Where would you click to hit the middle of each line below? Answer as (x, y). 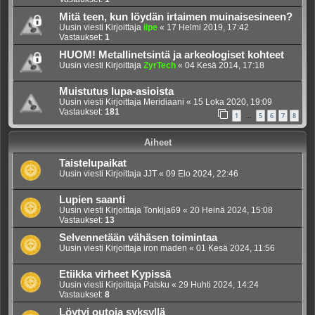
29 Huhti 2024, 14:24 (219, 284)
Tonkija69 (162, 210)
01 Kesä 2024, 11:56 (236, 248)
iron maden (165, 248)
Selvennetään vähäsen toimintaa (138, 237)
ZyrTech (160, 66)
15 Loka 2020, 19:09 (233, 102)
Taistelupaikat (93, 163)
